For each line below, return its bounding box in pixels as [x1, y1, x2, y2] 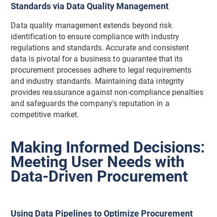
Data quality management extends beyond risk [11, 21, 172, 31]
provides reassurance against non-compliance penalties [11, 88, 203, 97]
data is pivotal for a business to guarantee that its [11, 55, 183, 64]
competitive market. [11, 110, 79, 120]
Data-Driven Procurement [11, 167, 188, 186]
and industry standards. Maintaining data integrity [11, 77, 185, 86]
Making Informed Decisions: [11, 138, 205, 157]
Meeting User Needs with [11, 153, 185, 171]
